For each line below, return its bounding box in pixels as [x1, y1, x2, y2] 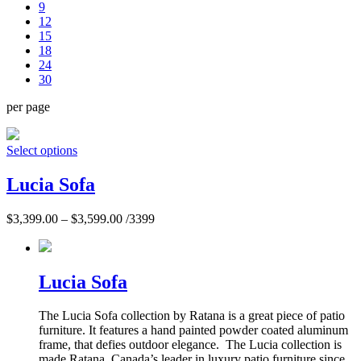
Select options [6, 143, 77, 157]
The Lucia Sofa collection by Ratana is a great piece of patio [39, 309, 345, 323]
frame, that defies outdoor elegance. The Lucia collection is [39, 338, 342, 352]
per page [6, 99, 50, 114]
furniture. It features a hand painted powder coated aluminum [39, 323, 348, 338]
